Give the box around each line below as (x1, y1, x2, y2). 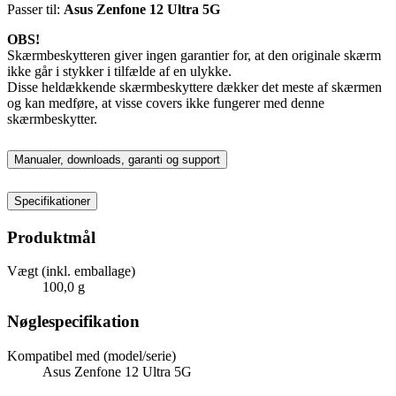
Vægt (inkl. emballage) (7, 263, 135, 279)
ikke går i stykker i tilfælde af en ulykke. (7, 63, 232, 79)
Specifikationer (14, 194, 90, 208)
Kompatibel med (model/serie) (7, 347, 176, 363)
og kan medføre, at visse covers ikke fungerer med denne (7, 95, 324, 110)
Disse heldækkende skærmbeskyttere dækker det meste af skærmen (7, 79, 382, 95)
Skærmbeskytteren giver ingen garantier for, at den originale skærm (7, 47, 381, 63)
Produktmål (7, 227, 95, 247)
